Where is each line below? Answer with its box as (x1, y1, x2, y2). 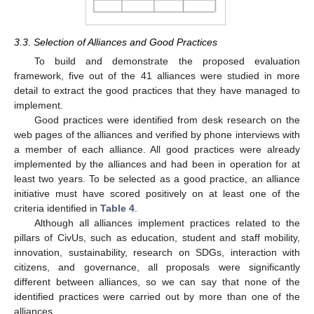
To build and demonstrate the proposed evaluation (34, 55, 300, 67)
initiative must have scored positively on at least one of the (14, 188, 300, 200)
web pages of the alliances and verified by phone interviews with (14, 129, 300, 141)
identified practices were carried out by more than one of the (14, 291, 300, 303)
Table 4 (100, 203, 135, 214)
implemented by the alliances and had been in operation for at (14, 158, 300, 170)
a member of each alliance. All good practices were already (14, 144, 300, 156)
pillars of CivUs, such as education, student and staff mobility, (14, 232, 300, 244)
